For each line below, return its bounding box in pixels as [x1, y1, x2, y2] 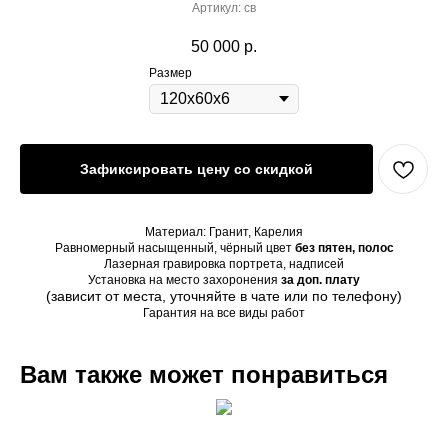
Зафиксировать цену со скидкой [80, 161, 313, 178]
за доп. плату [281, 273, 360, 288]
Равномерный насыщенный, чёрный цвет [54, 241, 295, 256]
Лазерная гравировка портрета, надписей [104, 257, 344, 272]
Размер [149, 66, 192, 81]
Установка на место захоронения [88, 273, 281, 288]
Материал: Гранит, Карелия [145, 225, 303, 240]
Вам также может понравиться [20, 361, 388, 389]
